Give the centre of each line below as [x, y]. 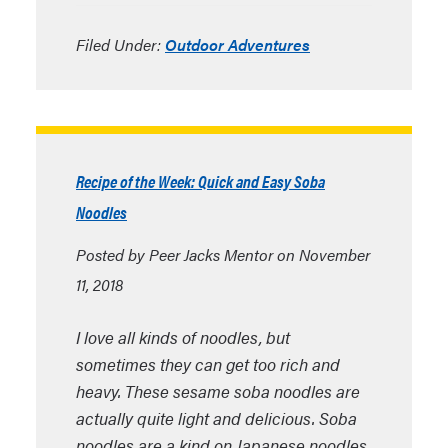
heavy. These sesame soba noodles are [218, 391]
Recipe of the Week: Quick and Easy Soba [200, 181]
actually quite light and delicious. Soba [216, 418]
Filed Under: [120, 44]
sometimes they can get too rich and [208, 364]
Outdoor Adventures [237, 44]
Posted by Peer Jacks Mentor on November [223, 254]
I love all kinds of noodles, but [183, 337]
